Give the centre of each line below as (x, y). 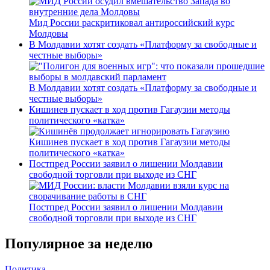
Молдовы (49, 34)
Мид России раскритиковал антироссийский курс (132, 23)
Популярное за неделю (79, 244)
